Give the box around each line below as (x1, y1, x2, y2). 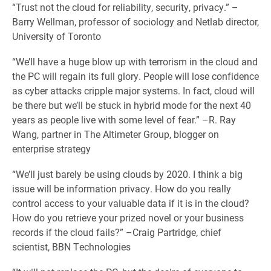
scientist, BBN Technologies (12, 240, 131, 253)
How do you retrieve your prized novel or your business (12, 211, 244, 224)
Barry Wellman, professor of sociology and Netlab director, (12, 15, 259, 28)
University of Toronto (12, 30, 101, 42)
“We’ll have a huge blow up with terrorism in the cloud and (12, 55, 258, 68)
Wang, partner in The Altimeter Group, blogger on (12, 128, 219, 140)
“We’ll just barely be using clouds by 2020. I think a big (12, 168, 243, 180)
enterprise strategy (12, 142, 91, 155)
